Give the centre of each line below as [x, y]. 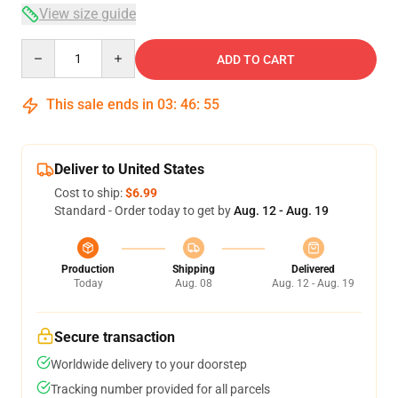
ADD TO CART [256, 60]
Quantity [45, 47]
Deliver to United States [129, 169]
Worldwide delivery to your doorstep [149, 364]
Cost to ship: [90, 193]
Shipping [193, 269]
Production [88, 269]
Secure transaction [115, 337]
